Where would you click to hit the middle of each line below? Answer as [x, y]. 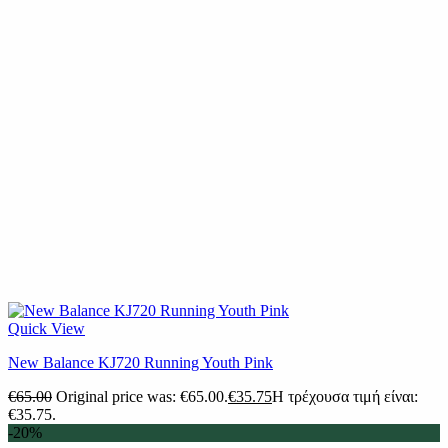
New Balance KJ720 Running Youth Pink [140, 363]
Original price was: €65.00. [142, 397]
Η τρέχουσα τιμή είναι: [345, 397]
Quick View [46, 329]
